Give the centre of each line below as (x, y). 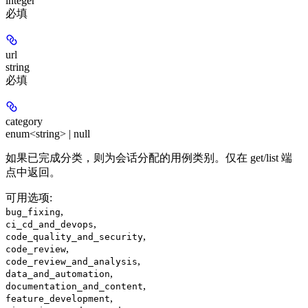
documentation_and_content (74, 286)
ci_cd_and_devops (49, 224)
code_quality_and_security (74, 236)
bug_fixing (33, 212)
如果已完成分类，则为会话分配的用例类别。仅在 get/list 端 (149, 157)
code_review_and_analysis (71, 261)
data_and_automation (58, 274)
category (24, 121)
